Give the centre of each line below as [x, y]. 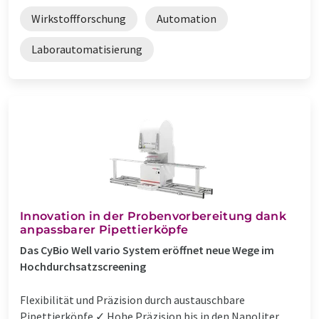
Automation [187, 18]
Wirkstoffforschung [79, 18]
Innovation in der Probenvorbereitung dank [153, 216]
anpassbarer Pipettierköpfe [104, 229]
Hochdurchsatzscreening [83, 266]
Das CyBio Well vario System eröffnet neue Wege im [147, 250]
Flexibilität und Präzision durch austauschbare [132, 299]
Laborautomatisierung [87, 49]
